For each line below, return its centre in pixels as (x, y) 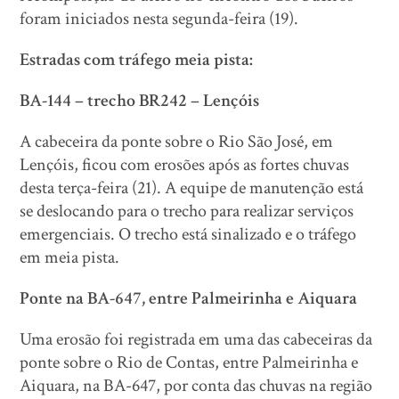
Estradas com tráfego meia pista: (137, 60)
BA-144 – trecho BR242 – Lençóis (140, 101)
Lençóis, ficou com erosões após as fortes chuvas (185, 165)
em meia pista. (70, 257)
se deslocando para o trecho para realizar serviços (187, 211)
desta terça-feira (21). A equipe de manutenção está (192, 188)
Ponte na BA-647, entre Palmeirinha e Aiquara (189, 298)
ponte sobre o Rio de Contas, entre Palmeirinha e (189, 362)
